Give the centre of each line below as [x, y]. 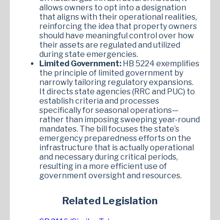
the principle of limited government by [111, 73]
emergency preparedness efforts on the [115, 138]
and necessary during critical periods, [109, 157]
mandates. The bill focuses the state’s [109, 129]
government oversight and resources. [110, 175]
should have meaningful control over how [117, 35]
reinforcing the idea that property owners [118, 26]
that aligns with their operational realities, [118, 17]
